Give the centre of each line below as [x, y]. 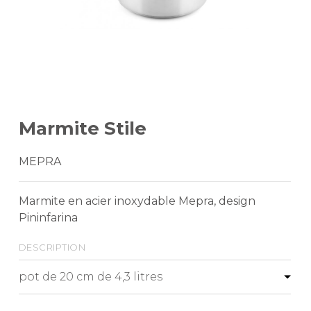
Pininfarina [48, 217]
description [52, 246]
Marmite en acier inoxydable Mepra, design [137, 201]
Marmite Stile [82, 128]
